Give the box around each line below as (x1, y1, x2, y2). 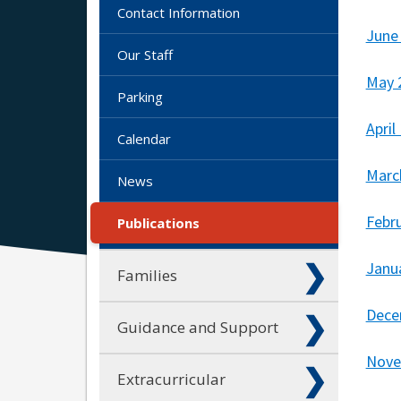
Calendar (117, 129, 171, 148)
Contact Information (117, 3, 240, 21)
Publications (117, 213, 200, 232)
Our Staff (117, 45, 173, 64)
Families (117, 264, 177, 286)
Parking (117, 87, 163, 106)
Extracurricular (117, 368, 226, 389)
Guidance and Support (117, 316, 278, 337)
